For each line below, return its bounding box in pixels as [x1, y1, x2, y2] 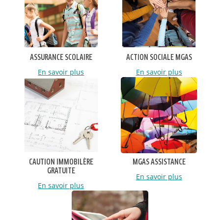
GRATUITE [47, 167, 75, 176]
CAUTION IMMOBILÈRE [28, 158, 93, 167]
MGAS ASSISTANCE [132, 158, 186, 167]
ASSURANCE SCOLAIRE [29, 53, 92, 62]
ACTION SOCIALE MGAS [126, 53, 192, 62]
